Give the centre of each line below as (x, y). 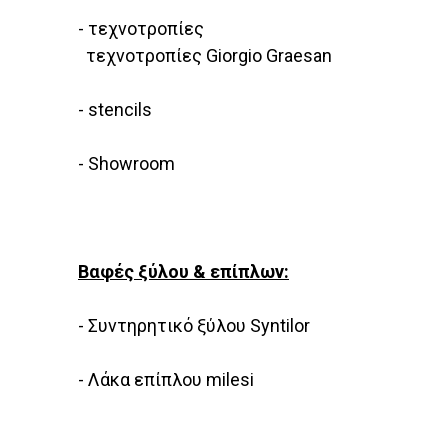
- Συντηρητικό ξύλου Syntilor (194, 325)
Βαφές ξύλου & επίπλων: (183, 271)
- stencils (115, 109)
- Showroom (126, 163)
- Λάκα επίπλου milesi (166, 379)
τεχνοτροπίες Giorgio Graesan (205, 55)
